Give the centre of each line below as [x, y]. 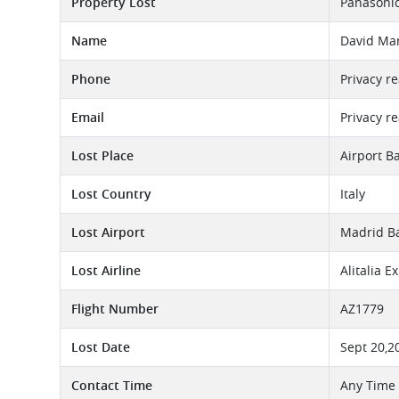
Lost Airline [106, 270]
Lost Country [111, 194]
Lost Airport [108, 232]
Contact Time [112, 385]
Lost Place [102, 155]
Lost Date [101, 347]
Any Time [368, 385]
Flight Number [115, 309]
